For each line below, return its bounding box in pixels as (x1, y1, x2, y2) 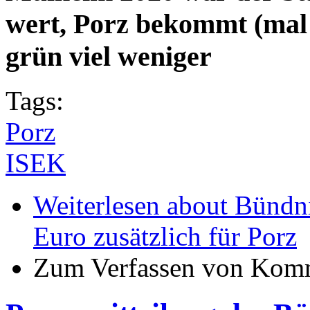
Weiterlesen (33, 190, 160, 220)
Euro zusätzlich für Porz (33, 221, 297, 251)
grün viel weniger (6, 41, 212, 73)
